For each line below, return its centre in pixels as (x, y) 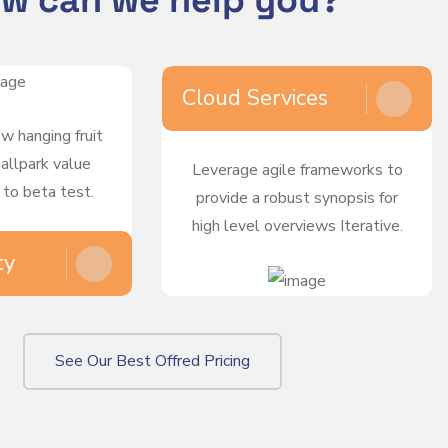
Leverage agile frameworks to (297, 170)
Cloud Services (255, 98)
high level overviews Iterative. (297, 226)
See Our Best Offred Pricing (152, 361)
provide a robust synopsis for (297, 198)
